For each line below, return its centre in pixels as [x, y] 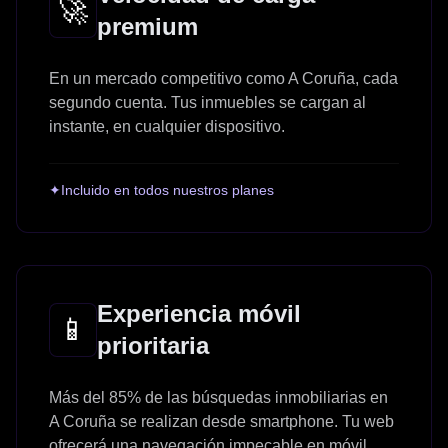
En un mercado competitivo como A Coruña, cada [223, 78]
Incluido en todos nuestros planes [167, 189]
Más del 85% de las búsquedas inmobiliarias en [218, 397]
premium [147, 26]
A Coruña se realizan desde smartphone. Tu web [221, 421]
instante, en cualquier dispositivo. [167, 126]
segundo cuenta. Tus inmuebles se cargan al [207, 102]
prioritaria [153, 345]
